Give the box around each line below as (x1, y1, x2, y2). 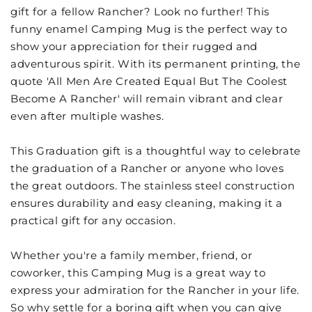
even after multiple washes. (10, 109, 164, 123)
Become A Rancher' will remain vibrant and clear (10, 92, 283, 106)
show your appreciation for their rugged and (10, 40, 258, 54)
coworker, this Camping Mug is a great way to (10, 266, 266, 280)
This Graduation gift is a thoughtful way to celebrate (10, 144, 301, 158)
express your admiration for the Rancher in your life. (10, 283, 299, 297)
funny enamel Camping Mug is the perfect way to (10, 22, 288, 36)
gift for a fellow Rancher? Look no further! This (10, 5, 270, 19)
